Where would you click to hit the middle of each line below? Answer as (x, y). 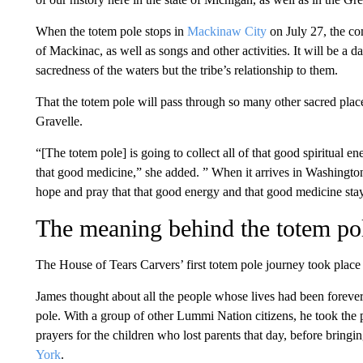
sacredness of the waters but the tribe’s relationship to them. (186, 70)
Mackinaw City (226, 31)
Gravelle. (59, 121)
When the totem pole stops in (111, 31)
